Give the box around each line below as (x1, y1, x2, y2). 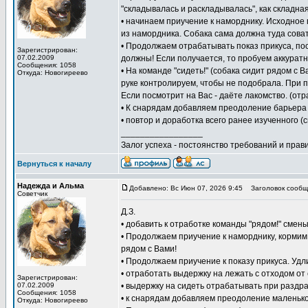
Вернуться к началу (17, 159, 91, 168)
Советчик (17, 190, 47, 197)
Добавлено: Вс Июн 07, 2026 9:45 (129, 184, 243, 192)
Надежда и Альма (17, 181, 84, 190)
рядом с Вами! (121, 244, 177, 254)
